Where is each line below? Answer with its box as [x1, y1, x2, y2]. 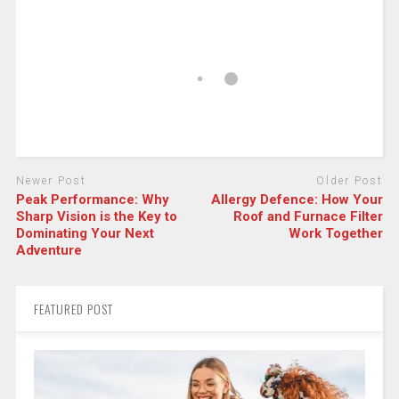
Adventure [15, 241, 82, 258]
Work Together [289, 224, 384, 241]
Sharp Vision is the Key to [15, 208, 177, 224]
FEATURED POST [33, 298, 113, 318]
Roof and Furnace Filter [233, 208, 384, 224]
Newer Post [15, 175, 86, 187]
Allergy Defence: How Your [211, 191, 384, 208]
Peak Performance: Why [15, 191, 169, 208]
